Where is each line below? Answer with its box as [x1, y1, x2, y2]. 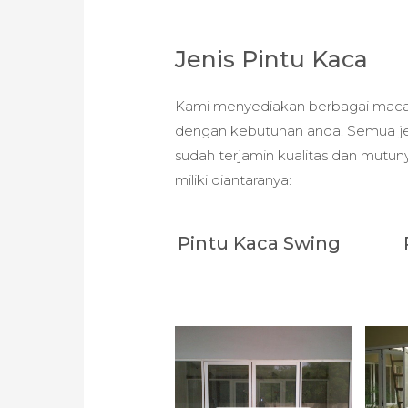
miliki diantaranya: [175, 170, 292, 189]
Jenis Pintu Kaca [175, 45, 369, 73]
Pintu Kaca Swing [177, 232, 341, 255]
